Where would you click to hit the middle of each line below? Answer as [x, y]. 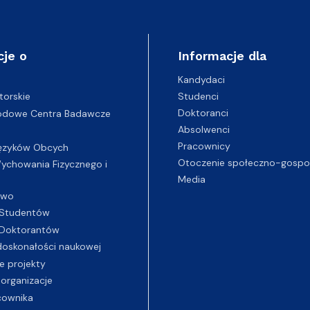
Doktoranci [203, 112]
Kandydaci [201, 79]
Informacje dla [222, 55]
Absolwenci [203, 129]
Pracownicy [204, 146]
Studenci [198, 96]
